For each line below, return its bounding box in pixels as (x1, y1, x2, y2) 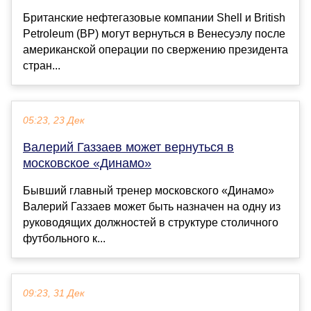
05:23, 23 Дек (23, 115, 85, 126)
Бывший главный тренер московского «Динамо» (23, 185, 274, 197)
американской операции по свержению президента (23, 44, 288, 56)
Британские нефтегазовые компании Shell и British (23, 12, 285, 24)
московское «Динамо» (23, 156, 151, 171)
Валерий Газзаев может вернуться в (23, 140, 234, 155)
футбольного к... (23, 233, 106, 245)
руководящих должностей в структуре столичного (23, 217, 278, 229)
